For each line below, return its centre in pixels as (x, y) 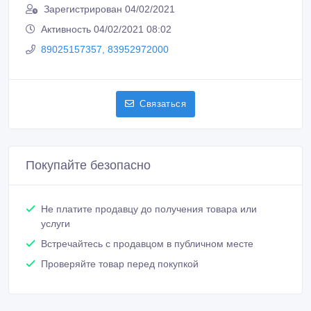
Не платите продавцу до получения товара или (149, 209)
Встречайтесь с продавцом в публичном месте (147, 244)
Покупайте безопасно (88, 166)
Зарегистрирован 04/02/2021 (109, 9)
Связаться (163, 104)
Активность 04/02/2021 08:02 (106, 30)
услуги (56, 224)
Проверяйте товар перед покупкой (120, 264)
